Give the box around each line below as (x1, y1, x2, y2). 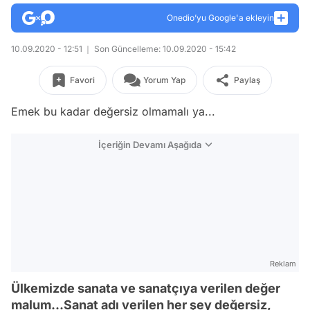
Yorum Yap (143, 75, 185, 85)
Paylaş (233, 75, 260, 85)
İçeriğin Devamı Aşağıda (98, 139, 201, 150)
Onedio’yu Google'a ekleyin (167, 12, 274, 23)
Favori (69, 75, 95, 85)
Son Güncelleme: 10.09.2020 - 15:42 (92, 44, 236, 54)
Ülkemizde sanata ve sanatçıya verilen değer (11, 281, 280, 295)
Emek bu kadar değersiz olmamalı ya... (11, 104, 215, 118)
